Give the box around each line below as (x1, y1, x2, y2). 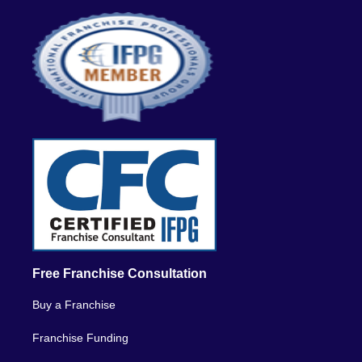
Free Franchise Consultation (32, 266, 207, 280)
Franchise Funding (32, 330, 128, 344)
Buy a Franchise (32, 297, 116, 311)
